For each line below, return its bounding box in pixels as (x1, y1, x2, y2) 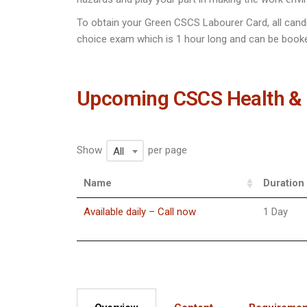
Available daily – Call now (84, 206, 196, 218)
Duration (263, 177, 304, 189)
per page (145, 143, 187, 156)
